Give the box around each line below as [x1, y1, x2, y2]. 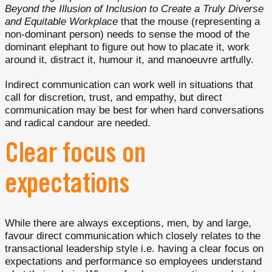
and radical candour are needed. [5, 117, 151, 129]
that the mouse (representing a [118, 16, 260, 28]
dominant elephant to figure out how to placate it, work [5, 41, 250, 53]
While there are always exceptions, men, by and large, [5, 217, 251, 229]
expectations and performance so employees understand [5, 256, 262, 268]
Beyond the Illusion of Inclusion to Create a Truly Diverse [5, 3, 263, 15]
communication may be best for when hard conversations [5, 104, 264, 117]
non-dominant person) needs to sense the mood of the [5, 29, 250, 41]
